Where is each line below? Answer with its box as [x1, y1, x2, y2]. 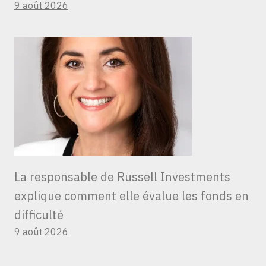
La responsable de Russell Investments [14, 169, 230, 185]
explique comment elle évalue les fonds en [14, 188, 249, 204]
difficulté [14, 207, 64, 223]
